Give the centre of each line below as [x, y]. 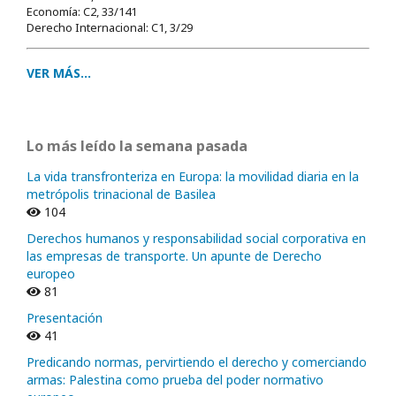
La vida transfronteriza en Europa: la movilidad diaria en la [193, 176]
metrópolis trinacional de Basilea [121, 194]
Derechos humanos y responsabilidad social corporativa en [196, 238]
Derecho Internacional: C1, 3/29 [110, 27]
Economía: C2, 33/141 [82, 11]
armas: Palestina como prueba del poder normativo [175, 379]
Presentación [65, 317]
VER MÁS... [59, 72]
